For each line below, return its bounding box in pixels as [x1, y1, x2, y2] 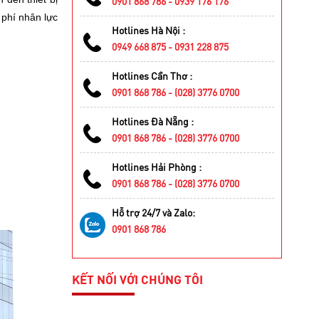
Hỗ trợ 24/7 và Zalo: [112, 206, 195, 220]
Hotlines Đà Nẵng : [112, 115, 194, 129]
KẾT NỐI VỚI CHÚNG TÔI [72, 271, 203, 288]
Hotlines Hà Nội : [112, 23, 185, 38]
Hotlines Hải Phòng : [112, 160, 202, 174]
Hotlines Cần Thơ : [112, 69, 192, 83]
